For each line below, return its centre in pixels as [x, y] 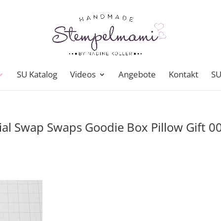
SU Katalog [37, 74]
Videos [83, 74]
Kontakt [184, 74]
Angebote [137, 74]
